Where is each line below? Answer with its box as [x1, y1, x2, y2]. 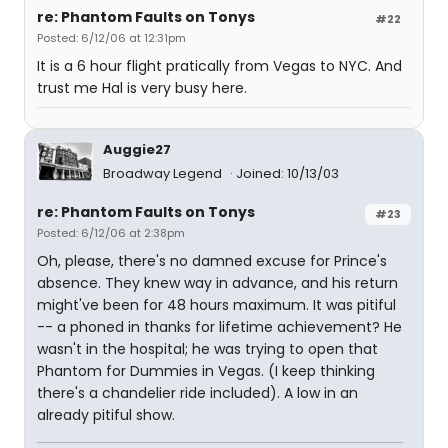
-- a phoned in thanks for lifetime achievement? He [37, 317, 402, 337]
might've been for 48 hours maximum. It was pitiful [37, 295, 396, 315]
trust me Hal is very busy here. [37, 78, 247, 98]
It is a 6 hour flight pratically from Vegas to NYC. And [37, 56, 402, 76]
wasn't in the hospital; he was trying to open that [37, 339, 378, 359]
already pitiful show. [37, 405, 175, 425]
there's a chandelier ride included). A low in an [37, 383, 358, 403]
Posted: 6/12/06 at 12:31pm [37, 30, 186, 46]
